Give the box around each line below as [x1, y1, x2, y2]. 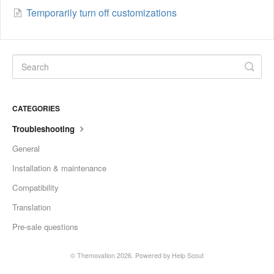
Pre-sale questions [12, 220, 78, 232]
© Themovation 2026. [70, 250, 135, 260]
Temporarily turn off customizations [26, 5, 177, 20]
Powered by [135, 250, 172, 260]
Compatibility [12, 181, 59, 193]
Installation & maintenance [12, 161, 106, 174]
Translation [12, 201, 51, 213]
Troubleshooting [12, 122, 77, 135]
